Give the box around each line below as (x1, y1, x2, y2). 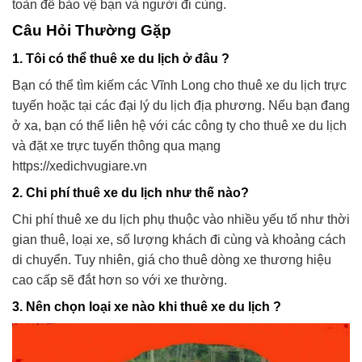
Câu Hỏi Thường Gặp (12, 22, 171, 40)
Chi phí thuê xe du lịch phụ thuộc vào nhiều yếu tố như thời (12, 212, 350, 226)
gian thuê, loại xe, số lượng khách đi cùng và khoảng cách (12, 232, 346, 246)
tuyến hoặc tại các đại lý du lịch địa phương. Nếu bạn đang (12, 98, 350, 112)
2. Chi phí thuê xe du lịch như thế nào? (12, 185, 249, 200)
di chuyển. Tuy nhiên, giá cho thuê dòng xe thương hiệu (12, 252, 331, 267)
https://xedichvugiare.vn (12, 158, 147, 173)
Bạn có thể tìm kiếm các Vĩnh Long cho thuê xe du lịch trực (12, 78, 347, 92)
